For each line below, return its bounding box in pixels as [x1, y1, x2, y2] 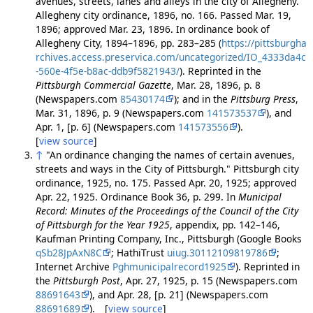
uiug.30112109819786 [166, 246, 268, 260]
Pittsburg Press [230, 92, 296, 106]
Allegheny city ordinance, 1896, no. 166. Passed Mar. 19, [35, 8, 291, 22]
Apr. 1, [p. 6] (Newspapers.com [35, 120, 178, 134]
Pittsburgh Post [52, 274, 120, 288]
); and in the [173, 92, 231, 106]
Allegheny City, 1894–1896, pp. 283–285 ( [35, 36, 221, 50]
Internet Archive [35, 260, 112, 274]
